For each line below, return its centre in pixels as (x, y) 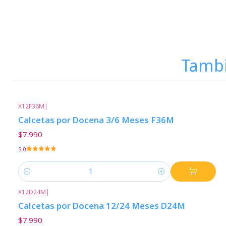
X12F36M (31, 106)
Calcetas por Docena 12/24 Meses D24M (102, 205)
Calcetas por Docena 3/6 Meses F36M (96, 120)
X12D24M (32, 192)
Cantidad (33, 177)
